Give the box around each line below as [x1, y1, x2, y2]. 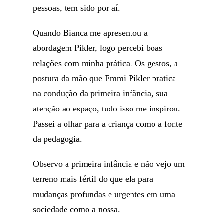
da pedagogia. [33, 134, 83, 144]
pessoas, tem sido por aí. [33, 3, 121, 13]
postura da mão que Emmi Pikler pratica [33, 73, 176, 83]
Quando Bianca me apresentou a [33, 28, 148, 38]
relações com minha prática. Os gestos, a [33, 58, 178, 68]
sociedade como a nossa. [33, 204, 121, 214]
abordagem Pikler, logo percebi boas [33, 43, 163, 53]
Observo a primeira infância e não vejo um [33, 159, 185, 169]
